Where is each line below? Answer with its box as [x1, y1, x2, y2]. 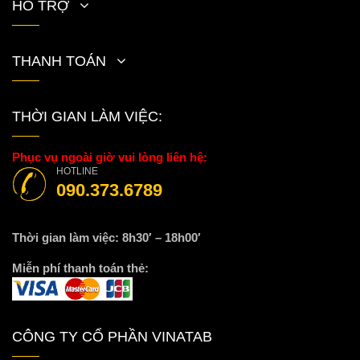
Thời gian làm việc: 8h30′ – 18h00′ [12, 231, 201, 245]
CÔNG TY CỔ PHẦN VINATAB [12, 328, 212, 345]
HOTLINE [56, 166, 98, 178]
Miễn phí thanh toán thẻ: [12, 261, 149, 276]
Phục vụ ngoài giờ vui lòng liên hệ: [12, 150, 207, 165]
